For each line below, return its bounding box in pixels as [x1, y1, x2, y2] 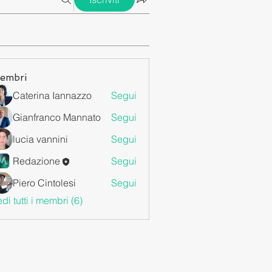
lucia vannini [13, 133, 68, 145]
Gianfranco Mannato [13, 111, 101, 123]
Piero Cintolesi [13, 177, 76, 189]
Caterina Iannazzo [13, 89, 92, 101]
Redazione [13, 155, 60, 167]
